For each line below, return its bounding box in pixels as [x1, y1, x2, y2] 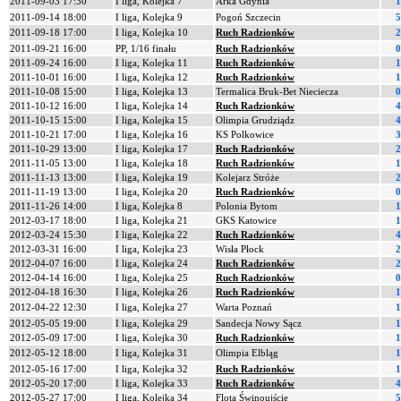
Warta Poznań [216, 302, 272, 312]
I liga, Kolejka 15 [115, 115, 188, 125]
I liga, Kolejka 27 [115, 302, 188, 312]
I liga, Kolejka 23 [115, 243, 188, 254]
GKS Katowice [216, 215, 277, 226]
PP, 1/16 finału [115, 43, 176, 54]
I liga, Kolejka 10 [115, 27, 188, 38]
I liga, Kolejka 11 [115, 57, 188, 68]
